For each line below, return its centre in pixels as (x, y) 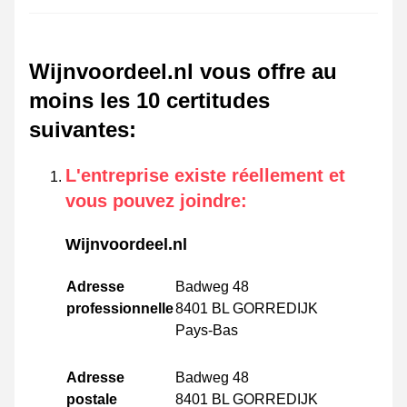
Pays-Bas (207, 331)
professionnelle (120, 309)
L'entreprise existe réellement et (205, 176)
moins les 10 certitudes (149, 101)
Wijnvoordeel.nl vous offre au (183, 72)
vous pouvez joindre (153, 201)
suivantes (79, 130)
